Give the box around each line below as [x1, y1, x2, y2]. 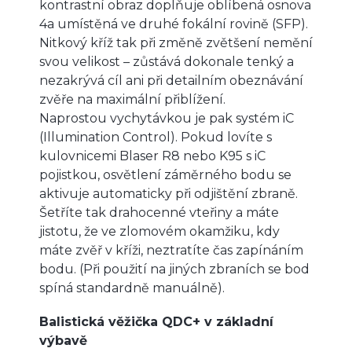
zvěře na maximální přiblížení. [39, 91, 225, 107]
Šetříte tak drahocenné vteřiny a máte [39, 204, 279, 220]
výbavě [39, 332, 87, 348]
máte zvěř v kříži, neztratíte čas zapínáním [39, 242, 303, 258]
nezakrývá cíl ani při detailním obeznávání [39, 72, 303, 88]
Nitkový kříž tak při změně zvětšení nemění [39, 35, 313, 50]
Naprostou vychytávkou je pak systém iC [39, 110, 294, 126]
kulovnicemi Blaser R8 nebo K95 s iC [39, 148, 266, 163]
